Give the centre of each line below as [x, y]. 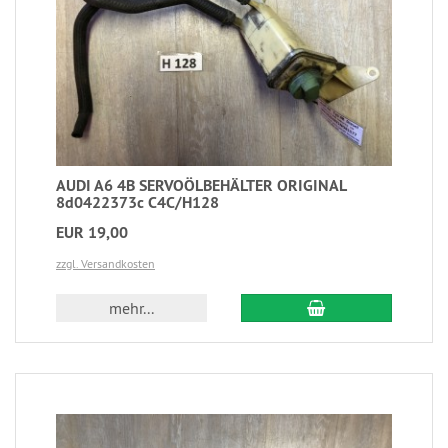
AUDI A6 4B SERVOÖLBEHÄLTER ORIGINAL [201, 186]
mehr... [132, 308]
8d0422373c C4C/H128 [137, 203]
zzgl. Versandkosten [105, 264]
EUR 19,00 [92, 233]
